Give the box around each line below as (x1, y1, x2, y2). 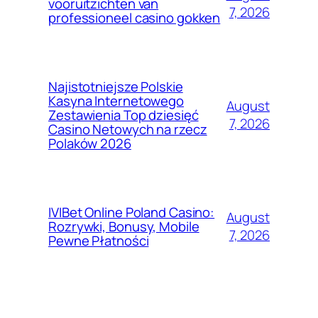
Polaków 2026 (48, 133, 131, 153)
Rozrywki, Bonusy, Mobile (48, 216, 199, 236)
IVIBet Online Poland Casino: (48, 202, 215, 221)
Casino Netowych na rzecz (48, 119, 207, 138)
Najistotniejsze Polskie (48, 77, 183, 96)
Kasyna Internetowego (48, 91, 184, 110)
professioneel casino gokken (48, 8, 221, 27)
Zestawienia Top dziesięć (48, 105, 199, 124)
